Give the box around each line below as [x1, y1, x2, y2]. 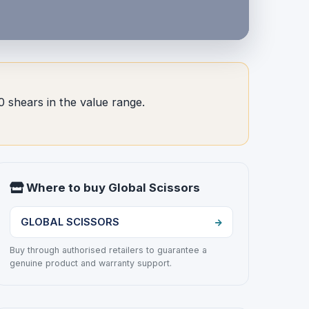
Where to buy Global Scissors [23, 180, 201, 195]
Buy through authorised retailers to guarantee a [10, 245, 208, 256]
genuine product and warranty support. [10, 258, 172, 269]
